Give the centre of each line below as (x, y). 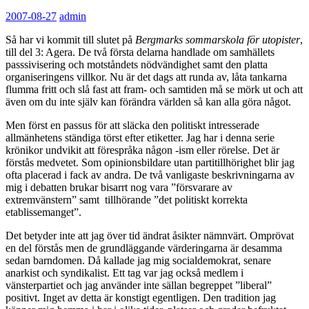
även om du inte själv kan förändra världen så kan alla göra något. (148, 101)
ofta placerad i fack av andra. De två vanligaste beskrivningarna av (150, 175)
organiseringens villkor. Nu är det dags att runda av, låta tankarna (146, 77)
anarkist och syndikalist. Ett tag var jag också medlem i (124, 272)
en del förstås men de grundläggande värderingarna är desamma (144, 248)
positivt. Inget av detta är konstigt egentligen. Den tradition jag (141, 297)
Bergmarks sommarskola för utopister (218, 39)
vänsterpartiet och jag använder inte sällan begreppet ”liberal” (139, 285)
